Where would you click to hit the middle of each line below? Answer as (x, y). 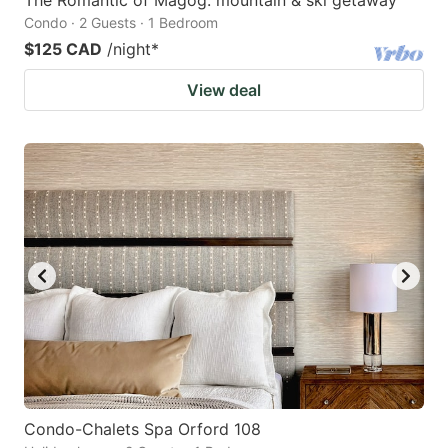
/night (129, 48)
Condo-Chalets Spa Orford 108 (142, 429)
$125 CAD (63, 48)
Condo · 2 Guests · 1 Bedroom (121, 22)
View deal (224, 89)
